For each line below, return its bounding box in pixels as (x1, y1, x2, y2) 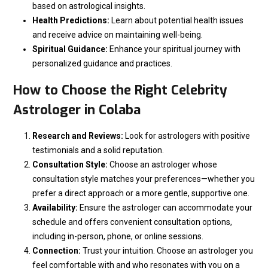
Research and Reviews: (32, 130, 123, 141)
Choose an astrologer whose (108, 159, 217, 169)
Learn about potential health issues (109, 15, 243, 25)
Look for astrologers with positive (123, 130, 250, 141)
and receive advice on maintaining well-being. (32, 29, 203, 39)
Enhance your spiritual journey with (108, 44, 240, 54)
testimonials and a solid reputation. (32, 145, 164, 155)
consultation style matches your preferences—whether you (32, 173, 255, 184)
